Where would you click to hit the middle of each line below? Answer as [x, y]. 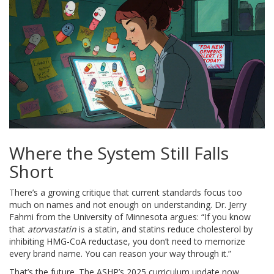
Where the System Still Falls [119, 153]
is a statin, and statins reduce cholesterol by [165, 229]
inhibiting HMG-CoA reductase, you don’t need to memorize [127, 242]
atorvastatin [52, 229]
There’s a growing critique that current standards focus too [126, 193]
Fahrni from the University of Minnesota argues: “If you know [130, 217]
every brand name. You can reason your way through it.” [120, 254]
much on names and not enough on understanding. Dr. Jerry [128, 205]
